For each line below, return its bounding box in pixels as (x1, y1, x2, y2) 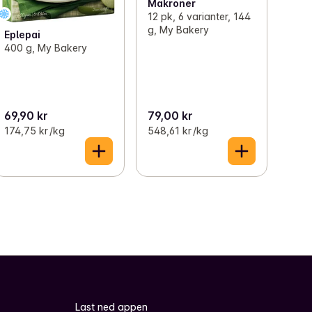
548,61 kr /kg (147, 125, 208, 137)
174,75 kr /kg (4, 125, 65, 137)
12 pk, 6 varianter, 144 (147, 10, 251, 23)
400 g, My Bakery (4, 42, 88, 54)
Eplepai (4, 29, 41, 41)
